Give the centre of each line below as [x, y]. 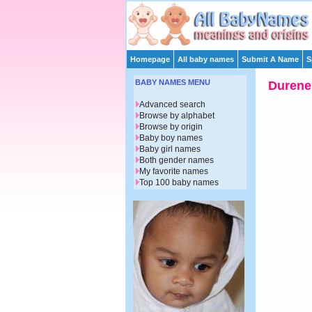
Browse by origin [171, 127]
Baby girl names [170, 149]
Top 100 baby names [179, 183]
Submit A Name [270, 59]
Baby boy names [171, 138]
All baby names [206, 59]
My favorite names [174, 172]
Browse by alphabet [177, 116]
